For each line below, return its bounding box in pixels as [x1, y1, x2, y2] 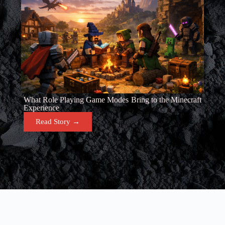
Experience [24, 103, 60, 112]
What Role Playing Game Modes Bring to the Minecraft [24, 95, 201, 104]
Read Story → [36, 118, 80, 126]
